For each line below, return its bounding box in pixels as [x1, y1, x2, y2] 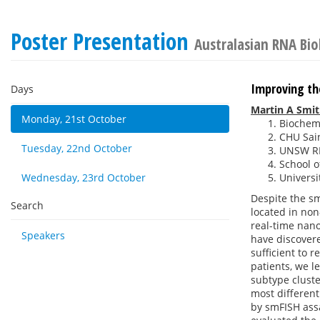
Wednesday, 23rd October [21, 171, 146, 184]
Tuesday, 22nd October [21, 141, 132, 155]
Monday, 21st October [21, 112, 126, 126]
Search [11, 199, 44, 212]
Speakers [21, 229, 65, 242]
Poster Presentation [11, 26, 194, 56]
